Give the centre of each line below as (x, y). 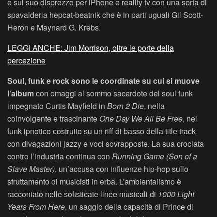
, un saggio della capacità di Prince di (129, 207)
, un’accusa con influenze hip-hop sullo (122, 169)
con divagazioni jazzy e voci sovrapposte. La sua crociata (106, 144)
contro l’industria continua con (60, 156)
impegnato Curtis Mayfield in (57, 106)
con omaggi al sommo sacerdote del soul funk (113, 93)
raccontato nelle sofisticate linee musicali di (83, 194)
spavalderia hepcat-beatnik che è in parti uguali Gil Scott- (105, 15)
